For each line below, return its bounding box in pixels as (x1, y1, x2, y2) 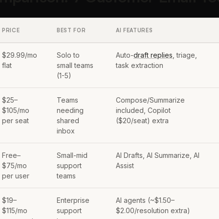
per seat (2, 116, 29, 125)
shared (57, 116, 79, 125)
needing (57, 106, 84, 114)
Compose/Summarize (116, 96, 185, 104)
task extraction (116, 61, 163, 69)
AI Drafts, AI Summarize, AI (116, 151, 199, 159)
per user (2, 172, 29, 180)
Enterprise (57, 196, 89, 204)
